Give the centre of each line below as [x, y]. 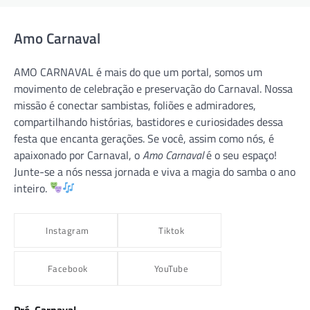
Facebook [67, 268]
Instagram [67, 230]
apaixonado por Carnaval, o [78, 155]
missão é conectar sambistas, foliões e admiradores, [135, 105]
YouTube [171, 268]
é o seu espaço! [240, 155]
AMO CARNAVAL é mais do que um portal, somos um [138, 72]
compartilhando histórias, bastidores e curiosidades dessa [148, 121]
